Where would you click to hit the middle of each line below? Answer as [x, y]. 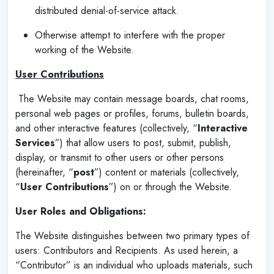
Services [35, 143]
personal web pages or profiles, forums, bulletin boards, [132, 113]
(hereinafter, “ [44, 172]
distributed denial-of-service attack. [107, 10]
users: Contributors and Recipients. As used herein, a [127, 250]
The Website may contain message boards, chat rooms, [132, 98]
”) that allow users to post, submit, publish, [143, 143]
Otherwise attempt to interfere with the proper [130, 35]
